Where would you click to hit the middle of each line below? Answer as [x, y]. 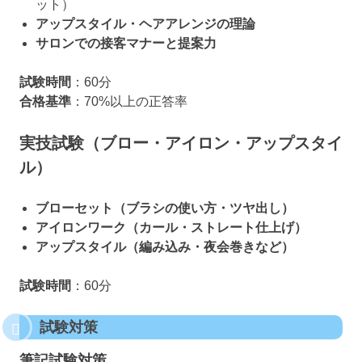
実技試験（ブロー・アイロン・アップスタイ [181, 143]
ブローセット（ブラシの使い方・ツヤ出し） [165, 208]
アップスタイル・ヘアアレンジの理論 [145, 23]
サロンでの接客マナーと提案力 [126, 43]
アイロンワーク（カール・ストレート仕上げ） [171, 227]
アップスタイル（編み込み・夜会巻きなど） [165, 246]
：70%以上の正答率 [129, 101]
